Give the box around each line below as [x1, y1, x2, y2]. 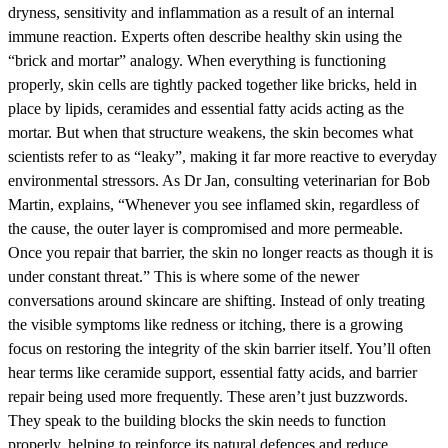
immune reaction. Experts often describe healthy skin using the [8, 28, 402, 46]
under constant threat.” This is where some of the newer [8, 268, 359, 286]
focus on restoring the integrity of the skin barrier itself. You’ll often [8, 340, 431, 358]
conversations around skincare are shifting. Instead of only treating [8, 292, 425, 310]
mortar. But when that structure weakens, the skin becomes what [8, 124, 413, 142]
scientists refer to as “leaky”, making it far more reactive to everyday [8, 148, 437, 166]
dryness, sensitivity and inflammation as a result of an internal [8, 4, 394, 22]
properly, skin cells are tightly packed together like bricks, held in [8, 76, 417, 94]
